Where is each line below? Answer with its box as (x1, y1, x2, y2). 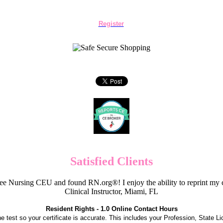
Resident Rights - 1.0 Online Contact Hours (45, 205, 178, 213)
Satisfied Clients (70, 154, 153, 168)
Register (98, 20, 124, 27)
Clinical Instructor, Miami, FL (65, 187, 158, 196)
